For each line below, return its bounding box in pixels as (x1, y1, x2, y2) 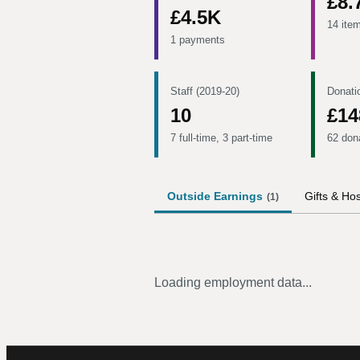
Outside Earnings (167, 190, 263, 202)
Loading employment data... (154, 276, 312, 289)
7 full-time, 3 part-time (170, 132, 272, 144)
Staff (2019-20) (170, 85, 239, 97)
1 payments (170, 34, 225, 46)
